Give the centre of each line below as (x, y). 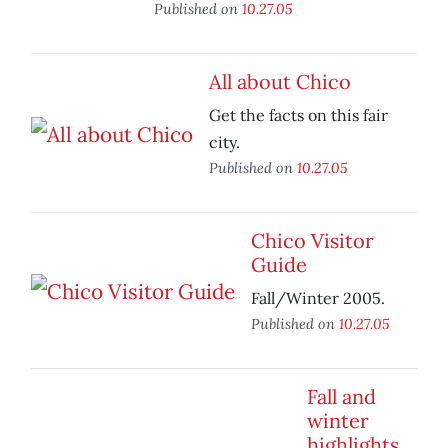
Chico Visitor (312, 241)
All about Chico (280, 82)
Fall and (341, 397)
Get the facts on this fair (298, 115)
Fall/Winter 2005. (318, 298)
